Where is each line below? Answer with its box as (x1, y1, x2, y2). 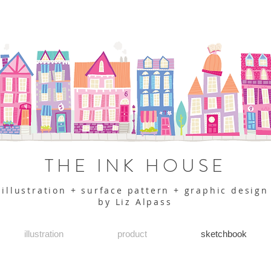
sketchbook (200, 229, 247, 239)
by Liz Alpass (98, 196, 172, 207)
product (117, 229, 147, 239)
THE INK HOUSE (45, 153, 226, 178)
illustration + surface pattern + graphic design (2, 184, 269, 196)
